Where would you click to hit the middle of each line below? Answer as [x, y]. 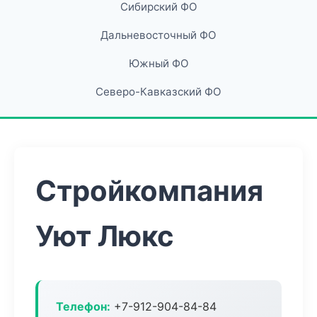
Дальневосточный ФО [158, 35]
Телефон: [83, 306]
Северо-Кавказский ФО [158, 92]
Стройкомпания [149, 191]
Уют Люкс [105, 236]
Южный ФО [158, 63]
